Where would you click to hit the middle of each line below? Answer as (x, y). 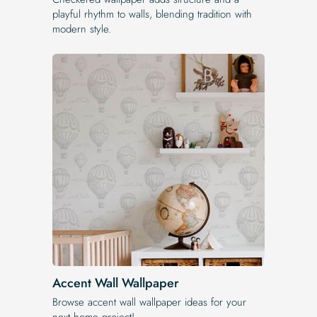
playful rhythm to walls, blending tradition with (152, 14)
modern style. (82, 29)
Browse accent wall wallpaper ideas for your (149, 302)
